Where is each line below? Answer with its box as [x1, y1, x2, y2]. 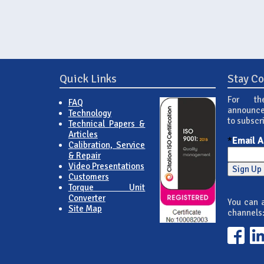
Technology [68, 107, 111, 118]
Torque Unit [68, 181, 146, 193]
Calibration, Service [68, 139, 146, 150]
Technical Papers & [68, 118, 146, 129]
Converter [68, 192, 105, 203]
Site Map [68, 203, 102, 214]
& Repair [68, 150, 101, 161]
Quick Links [59, 71, 117, 86]
